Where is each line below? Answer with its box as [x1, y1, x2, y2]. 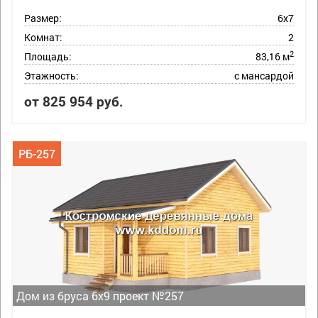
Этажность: [24, 69, 79, 83]
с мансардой [234, 69, 294, 83]
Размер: [24, 11, 62, 26]
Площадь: [24, 50, 72, 64]
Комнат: [24, 31, 62, 45]
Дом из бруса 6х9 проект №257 [16, 288, 184, 304]
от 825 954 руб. [24, 92, 124, 111]
